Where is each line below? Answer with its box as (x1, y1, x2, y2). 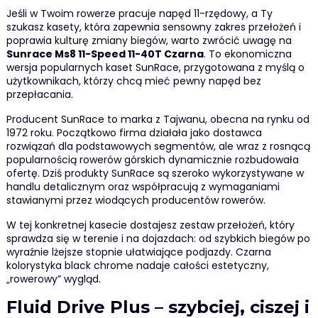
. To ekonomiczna (203, 46, 292, 61)
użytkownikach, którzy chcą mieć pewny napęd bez (6, 73, 261, 88)
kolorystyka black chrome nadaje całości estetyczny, (6, 258, 269, 273)
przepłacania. (6, 87, 73, 102)
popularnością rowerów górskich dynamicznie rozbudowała (6, 152, 299, 167)
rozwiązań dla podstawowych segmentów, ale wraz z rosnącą (6, 138, 310, 153)
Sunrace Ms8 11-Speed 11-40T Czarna (6, 46, 204, 61)
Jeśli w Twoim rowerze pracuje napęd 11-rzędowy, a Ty (6, 6, 273, 21)
